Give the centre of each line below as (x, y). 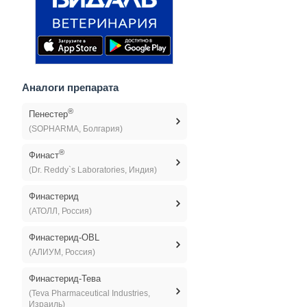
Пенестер (48, 114)
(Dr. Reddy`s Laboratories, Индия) (93, 170)
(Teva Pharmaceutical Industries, (89, 293)
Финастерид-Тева (64, 279)
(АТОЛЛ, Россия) (60, 211)
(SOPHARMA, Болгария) (75, 129)
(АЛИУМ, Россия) (62, 252)
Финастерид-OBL (64, 237)
